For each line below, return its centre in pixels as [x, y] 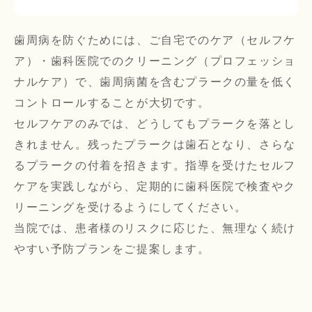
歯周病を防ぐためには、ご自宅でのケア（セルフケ [155, 40]
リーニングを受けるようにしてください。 [131, 208]
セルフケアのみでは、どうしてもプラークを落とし [155, 124]
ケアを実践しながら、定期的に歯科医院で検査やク [155, 187]
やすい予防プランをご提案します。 [112, 249]
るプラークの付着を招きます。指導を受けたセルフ [155, 166]
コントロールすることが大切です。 [112, 103]
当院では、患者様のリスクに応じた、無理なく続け [155, 228]
